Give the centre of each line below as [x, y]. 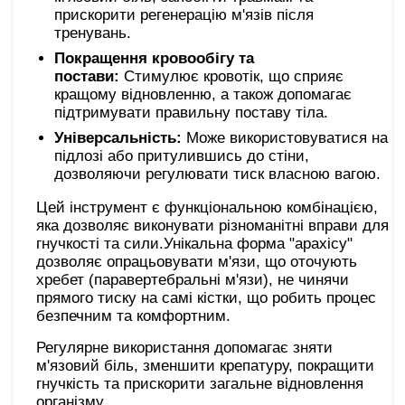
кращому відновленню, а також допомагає [203, 94]
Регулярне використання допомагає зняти [184, 347]
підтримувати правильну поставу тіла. [191, 112]
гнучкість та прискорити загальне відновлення [200, 383]
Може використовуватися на [285, 137]
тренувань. [93, 33]
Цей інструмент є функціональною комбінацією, [207, 207]
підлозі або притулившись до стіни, [182, 155]
